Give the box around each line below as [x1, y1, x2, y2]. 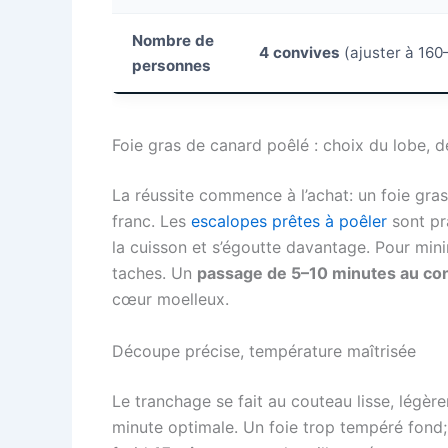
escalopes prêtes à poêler [191, 211, 387, 232]
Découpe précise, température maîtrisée [112, 340, 416, 361]
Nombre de [132, 30, 214, 50]
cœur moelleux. [112, 289, 229, 310]
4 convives [259, 42, 340, 62]
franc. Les [112, 211, 191, 232]
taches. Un [112, 263, 197, 284]
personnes [132, 55, 211, 75]
